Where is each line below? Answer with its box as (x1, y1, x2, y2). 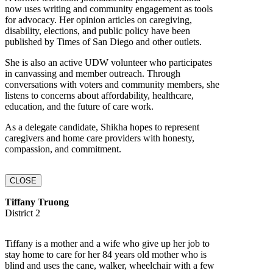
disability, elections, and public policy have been (5, 25, 190, 36)
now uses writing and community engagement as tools (5, 3, 213, 14)
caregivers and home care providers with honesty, (5, 132, 194, 143)
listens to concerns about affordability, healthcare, (5, 90, 194, 101)
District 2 (5, 207, 40, 218)
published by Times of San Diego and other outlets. (5, 36, 202, 47)
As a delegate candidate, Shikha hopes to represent (5, 121, 199, 132)
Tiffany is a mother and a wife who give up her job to (5, 238, 210, 249)
